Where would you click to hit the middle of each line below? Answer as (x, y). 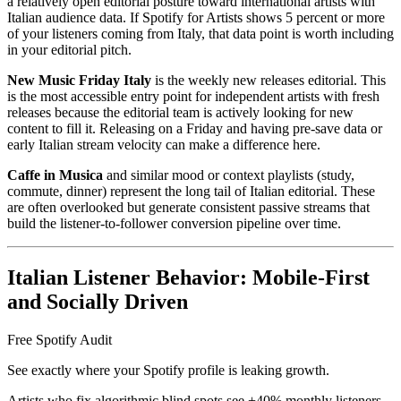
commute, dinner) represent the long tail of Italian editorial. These (191, 192)
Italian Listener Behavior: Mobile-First (188, 278)
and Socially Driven (98, 302)
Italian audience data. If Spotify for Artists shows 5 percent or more (196, 18)
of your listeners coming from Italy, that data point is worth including (200, 34)
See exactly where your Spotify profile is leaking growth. (168, 371)
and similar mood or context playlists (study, (229, 175)
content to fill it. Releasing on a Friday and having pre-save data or (195, 129)
